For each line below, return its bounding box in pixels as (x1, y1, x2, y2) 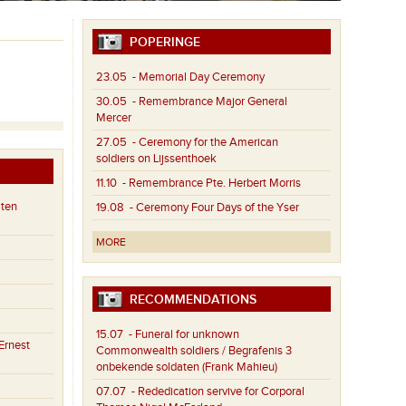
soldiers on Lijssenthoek (96, 151, 217, 167)
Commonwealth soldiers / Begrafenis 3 (96, 343, 293, 359)
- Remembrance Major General (127, 94, 288, 110)
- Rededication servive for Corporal (126, 384, 305, 400)
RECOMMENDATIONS (122, 292, 257, 308)
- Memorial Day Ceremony (127, 70, 266, 85)
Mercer (96, 111, 132, 126)
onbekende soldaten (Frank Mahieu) (96, 360, 278, 375)
